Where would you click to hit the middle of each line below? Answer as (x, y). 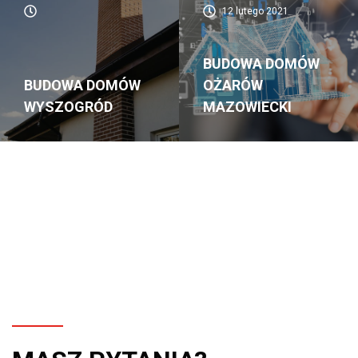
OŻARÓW (233, 86)
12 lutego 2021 (254, 12)
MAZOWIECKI (247, 107)
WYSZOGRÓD (68, 107)
